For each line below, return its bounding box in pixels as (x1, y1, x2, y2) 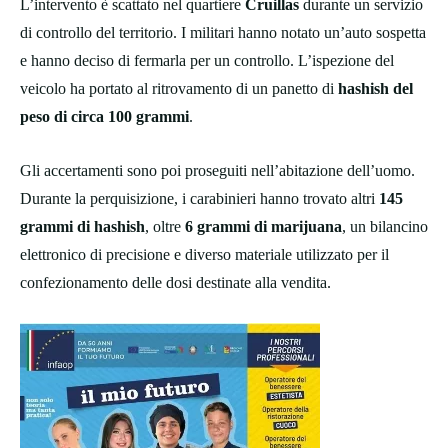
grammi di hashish (20, 218, 145, 236)
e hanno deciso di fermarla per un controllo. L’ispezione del (20, 52, 394, 70)
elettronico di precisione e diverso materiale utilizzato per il (20, 246, 389, 264)
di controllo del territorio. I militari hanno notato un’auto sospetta (20, 24, 426, 42)
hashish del (338, 80, 413, 98)
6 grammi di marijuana (185, 218, 342, 236)
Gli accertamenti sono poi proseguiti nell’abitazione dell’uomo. (20, 162, 415, 180)
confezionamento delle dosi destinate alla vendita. (20, 274, 331, 292)
